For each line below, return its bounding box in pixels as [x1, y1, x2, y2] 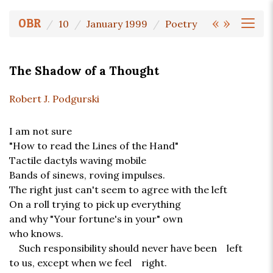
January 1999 [87, 18, 147, 30]
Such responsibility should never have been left [9, 242, 243, 255]
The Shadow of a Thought [9, 63, 159, 79]
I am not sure [9, 125, 72, 138]
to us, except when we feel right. [9, 257, 167, 269]
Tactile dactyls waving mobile [9, 154, 146, 167]
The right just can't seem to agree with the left [9, 183, 227, 196]
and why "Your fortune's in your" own [9, 213, 183, 225]
